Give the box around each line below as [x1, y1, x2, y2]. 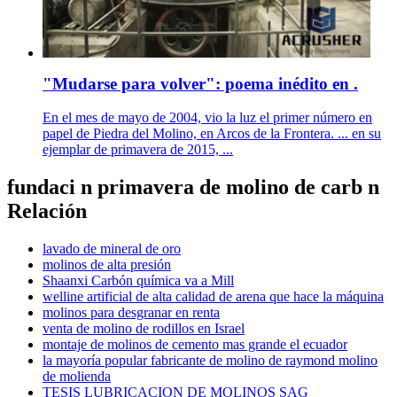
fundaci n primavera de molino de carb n [7, 175, 379, 199]
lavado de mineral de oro [43, 241, 181, 257]
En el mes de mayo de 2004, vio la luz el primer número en [43, 110, 372, 126]
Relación [7, 199, 87, 223]
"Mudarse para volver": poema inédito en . [43, 74, 358, 93]
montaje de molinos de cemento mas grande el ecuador [43, 337, 347, 353]
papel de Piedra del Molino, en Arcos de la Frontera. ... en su [43, 126, 381, 142]
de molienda [43, 369, 111, 385]
